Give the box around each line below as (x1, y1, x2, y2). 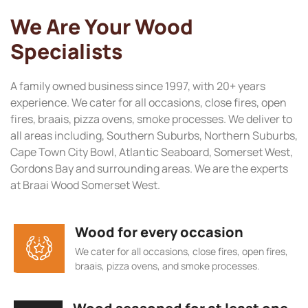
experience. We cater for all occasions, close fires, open (10, 95, 287, 111)
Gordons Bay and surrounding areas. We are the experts (10, 161, 288, 177)
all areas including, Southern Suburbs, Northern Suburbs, (10, 128, 298, 144)
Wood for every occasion (75, 222, 243, 241)
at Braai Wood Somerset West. (10, 177, 160, 193)
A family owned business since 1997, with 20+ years (10, 78, 265, 94)
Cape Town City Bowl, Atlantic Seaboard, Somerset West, (10, 144, 293, 160)
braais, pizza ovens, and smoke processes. (75, 258, 260, 272)
